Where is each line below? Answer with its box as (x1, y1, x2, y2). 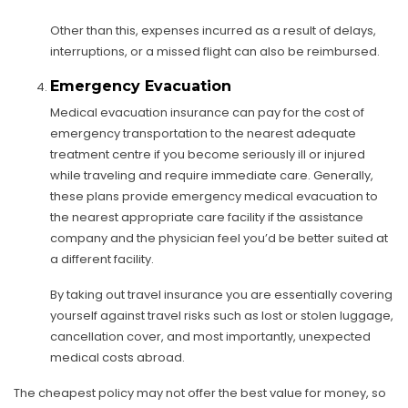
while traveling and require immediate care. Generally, (50, 166, 373, 184)
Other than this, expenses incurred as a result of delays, (50, 21, 376, 39)
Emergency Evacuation (50, 76, 231, 95)
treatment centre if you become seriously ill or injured (50, 145, 365, 163)
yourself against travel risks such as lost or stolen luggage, (50, 306, 393, 324)
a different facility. (50, 250, 154, 268)
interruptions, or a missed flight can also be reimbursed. (50, 42, 380, 60)
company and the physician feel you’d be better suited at (50, 229, 388, 247)
